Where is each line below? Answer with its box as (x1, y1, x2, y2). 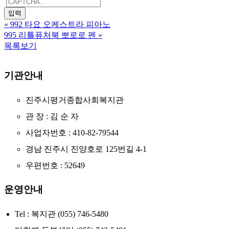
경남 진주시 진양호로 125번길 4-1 (26, 144, 147, 153)
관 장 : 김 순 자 (26, 111, 79, 121)
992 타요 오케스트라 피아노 (10, 20, 110, 29)
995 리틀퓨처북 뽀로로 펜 (4, 31, 96, 40)
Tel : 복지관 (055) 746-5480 (15, 209, 108, 218)
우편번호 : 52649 (26, 161, 85, 170)
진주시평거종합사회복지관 (26, 95, 124, 104)
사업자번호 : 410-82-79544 (26, 128, 119, 137)
